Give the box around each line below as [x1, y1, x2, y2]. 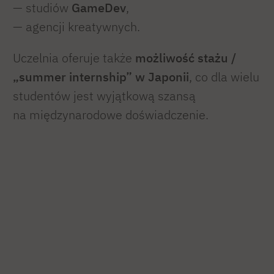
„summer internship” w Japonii [13, 68, 189, 84]
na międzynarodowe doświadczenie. [13, 106, 209, 122]
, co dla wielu [189, 68, 259, 84]
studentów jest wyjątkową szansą [13, 87, 196, 103]
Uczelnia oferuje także [13, 50, 135, 65]
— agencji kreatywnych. [13, 19, 140, 35]
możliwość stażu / [135, 50, 236, 65]
